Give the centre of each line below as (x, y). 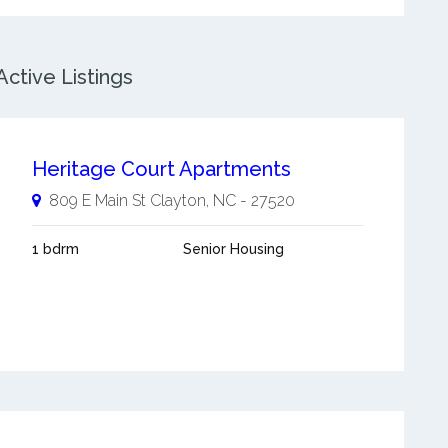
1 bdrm (55, 249)
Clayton (177, 200)
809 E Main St (97, 200)
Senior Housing (233, 249)
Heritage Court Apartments (161, 169)
